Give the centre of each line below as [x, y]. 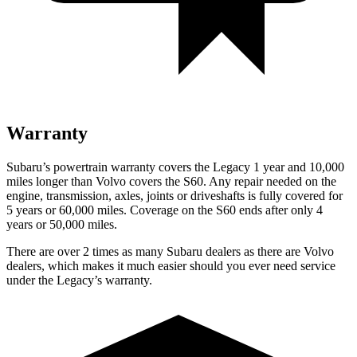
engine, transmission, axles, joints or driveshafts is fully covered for [175, 195]
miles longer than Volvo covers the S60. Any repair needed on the [171, 181]
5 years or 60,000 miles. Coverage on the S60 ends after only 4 [165, 210]
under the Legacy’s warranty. [79, 280]
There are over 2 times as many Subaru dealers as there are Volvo [170, 251]
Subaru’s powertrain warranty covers [99, 167]
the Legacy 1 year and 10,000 [268, 167]
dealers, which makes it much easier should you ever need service [171, 265]
